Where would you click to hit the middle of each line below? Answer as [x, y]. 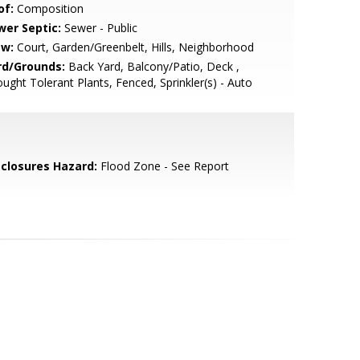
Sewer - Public [99, 28]
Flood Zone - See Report [163, 166]
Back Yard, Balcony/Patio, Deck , [152, 66]
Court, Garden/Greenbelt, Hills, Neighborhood [133, 47]
